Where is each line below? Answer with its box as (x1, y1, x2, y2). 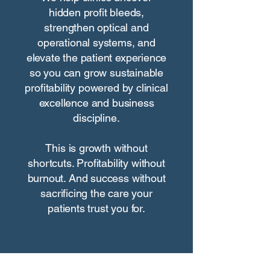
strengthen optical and (44, 21, 149, 34)
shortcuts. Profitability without (28, 157, 165, 169)
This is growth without (45, 142, 148, 154)
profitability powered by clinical (25, 81, 168, 94)
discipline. (73, 111, 120, 124)
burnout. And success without (27, 172, 166, 184)
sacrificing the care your (40, 187, 152, 199)
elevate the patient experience (26, 51, 167, 64)
